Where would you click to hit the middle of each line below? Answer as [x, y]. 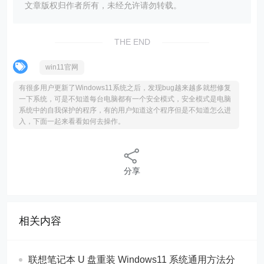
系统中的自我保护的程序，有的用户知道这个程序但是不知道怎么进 [125, 110]
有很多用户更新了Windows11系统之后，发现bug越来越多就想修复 [125, 88]
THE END [132, 42]
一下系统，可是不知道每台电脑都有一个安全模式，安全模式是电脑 [125, 99]
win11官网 [62, 67]
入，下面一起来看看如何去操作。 [72, 121]
